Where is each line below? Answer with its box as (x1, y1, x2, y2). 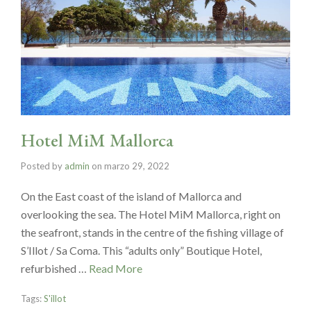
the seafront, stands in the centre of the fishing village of (21, 225, 284, 239)
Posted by (21, 160, 65, 171)
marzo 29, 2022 (104, 160, 169, 171)
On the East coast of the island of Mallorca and (21, 189, 242, 203)
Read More (89, 261, 142, 275)
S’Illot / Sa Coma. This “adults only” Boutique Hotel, (21, 243, 262, 257)
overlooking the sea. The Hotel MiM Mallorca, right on (21, 207, 280, 221)
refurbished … (21, 261, 89, 275)
